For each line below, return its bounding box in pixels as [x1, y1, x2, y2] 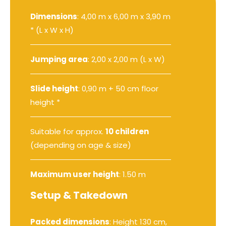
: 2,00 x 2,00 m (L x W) [88, 53, 165, 65]
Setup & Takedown [30, 188, 128, 202]
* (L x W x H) [30, 24, 74, 35]
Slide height [30, 83, 78, 94]
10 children [105, 126, 149, 137]
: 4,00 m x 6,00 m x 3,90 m [77, 11, 171, 22]
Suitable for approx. [30, 126, 105, 137]
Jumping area [30, 53, 88, 65]
